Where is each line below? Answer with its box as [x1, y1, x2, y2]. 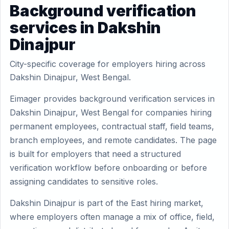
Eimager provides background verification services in [10, 94, 215, 104]
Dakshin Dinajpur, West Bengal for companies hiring [10, 107, 212, 118]
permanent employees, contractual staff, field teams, [10, 121, 214, 131]
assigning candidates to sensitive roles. [10, 176, 158, 187]
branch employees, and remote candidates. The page [10, 135, 217, 145]
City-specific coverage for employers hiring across [10, 59, 205, 69]
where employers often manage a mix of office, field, [10, 212, 215, 222]
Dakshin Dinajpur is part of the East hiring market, [10, 198, 203, 208]
